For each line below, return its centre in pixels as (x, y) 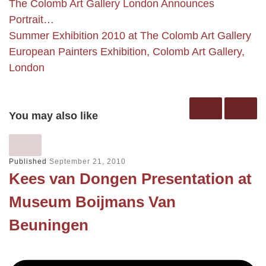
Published (29, 162)
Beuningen (49, 225)
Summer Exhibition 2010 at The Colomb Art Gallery (130, 36)
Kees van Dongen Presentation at (130, 179)
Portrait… (31, 20)
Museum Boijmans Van (92, 202)
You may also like (53, 115)
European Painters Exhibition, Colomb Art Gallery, (127, 52)
